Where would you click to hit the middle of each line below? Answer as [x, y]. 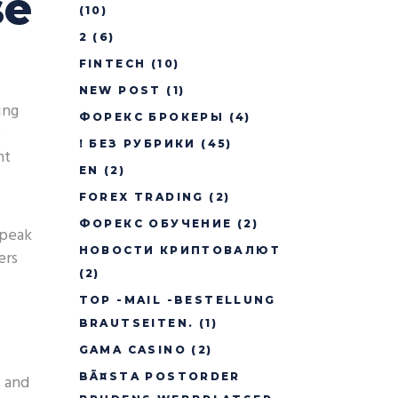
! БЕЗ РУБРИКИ [137, 143]
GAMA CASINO [132, 350]
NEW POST [120, 90]
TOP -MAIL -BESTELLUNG [177, 300]
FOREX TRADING [141, 197]
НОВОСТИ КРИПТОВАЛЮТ [180, 250]
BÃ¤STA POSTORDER [159, 376]
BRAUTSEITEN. [136, 323]
